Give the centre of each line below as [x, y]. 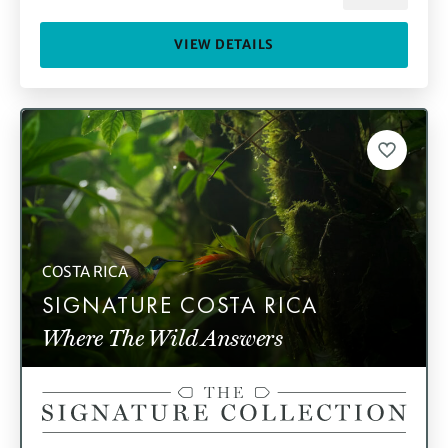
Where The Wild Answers [162, 337]
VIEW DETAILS [224, 45]
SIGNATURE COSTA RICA [180, 305]
